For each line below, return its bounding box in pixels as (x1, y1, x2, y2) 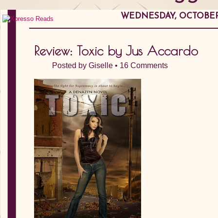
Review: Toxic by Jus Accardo (34, 43, 198, 58)
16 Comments (120, 61, 168, 70)
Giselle (89, 61, 113, 70)
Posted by (52, 61, 89, 70)
